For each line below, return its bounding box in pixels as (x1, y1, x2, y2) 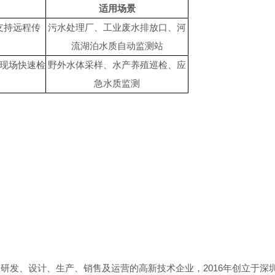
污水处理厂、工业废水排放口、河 (48, 22, 186, 33)
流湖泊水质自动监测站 (71, 41, 163, 51)
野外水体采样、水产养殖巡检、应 (48, 60, 186, 70)
